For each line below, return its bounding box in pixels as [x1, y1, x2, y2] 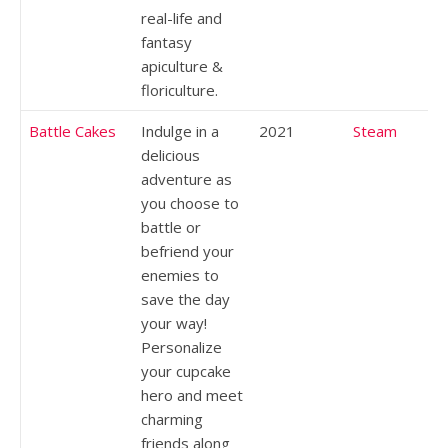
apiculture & [141, 55, 223, 76]
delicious [141, 144, 200, 165]
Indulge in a [141, 120, 219, 141]
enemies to [141, 264, 219, 285]
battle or [141, 216, 201, 237]
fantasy [141, 31, 192, 52]
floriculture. [141, 79, 218, 100]
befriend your [141, 240, 234, 261]
